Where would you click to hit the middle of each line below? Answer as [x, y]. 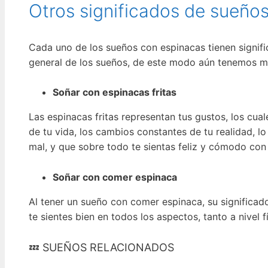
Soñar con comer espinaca [115, 177]
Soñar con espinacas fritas [115, 92]
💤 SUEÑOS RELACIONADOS [101, 248]
